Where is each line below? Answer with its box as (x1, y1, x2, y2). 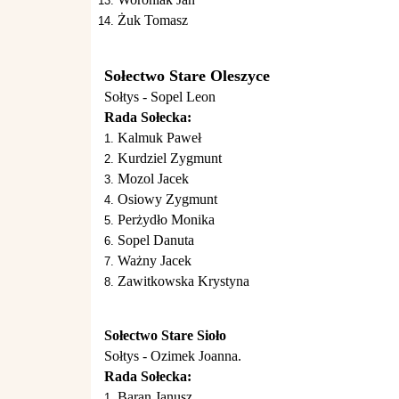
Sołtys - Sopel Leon (104, 89, 216, 104)
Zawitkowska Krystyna (118, 273, 249, 289)
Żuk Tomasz (118, 12, 188, 28)
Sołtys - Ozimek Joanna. (104, 348, 241, 363)
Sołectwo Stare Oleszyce (104, 67, 270, 85)
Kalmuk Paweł (118, 130, 201, 145)
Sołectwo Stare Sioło (104, 328, 226, 343)
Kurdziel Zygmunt (118, 151, 222, 166)
